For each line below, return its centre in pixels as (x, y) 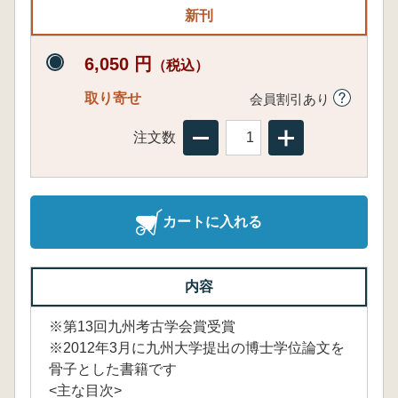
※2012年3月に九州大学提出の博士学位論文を (197, 348)
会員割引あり (291, 98)
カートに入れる (212, 222)
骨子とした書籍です (113, 369)
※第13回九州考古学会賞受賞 (142, 326)
